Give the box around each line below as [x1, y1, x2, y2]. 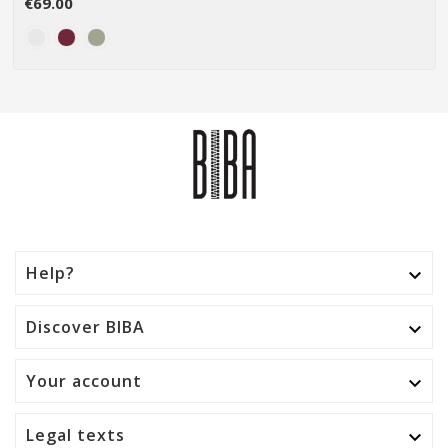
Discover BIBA [26, 315, 145, 338]
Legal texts [26, 423, 125, 446]
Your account [26, 369, 142, 392]
